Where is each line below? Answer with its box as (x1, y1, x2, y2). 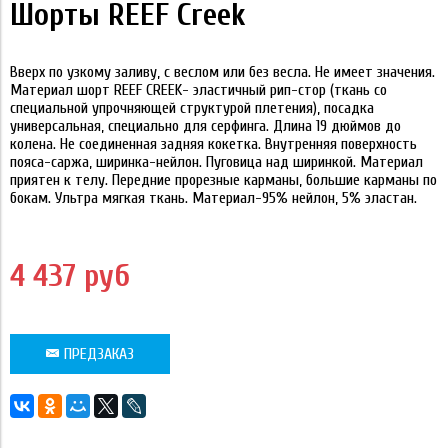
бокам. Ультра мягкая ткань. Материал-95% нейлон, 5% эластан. (10, 189, 421, 207)
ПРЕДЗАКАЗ (64, 345, 134, 363)
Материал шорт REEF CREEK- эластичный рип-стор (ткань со (10, 81, 387, 99)
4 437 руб (10, 257, 130, 294)
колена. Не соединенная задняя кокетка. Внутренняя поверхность (10, 135, 417, 153)
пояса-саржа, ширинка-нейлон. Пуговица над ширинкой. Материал (10, 153, 423, 171)
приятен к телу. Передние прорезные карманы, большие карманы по (10, 171, 437, 189)
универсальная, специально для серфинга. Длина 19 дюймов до (10, 117, 401, 135)
